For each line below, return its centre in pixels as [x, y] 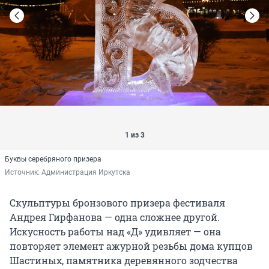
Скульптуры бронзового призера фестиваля [117, 203]
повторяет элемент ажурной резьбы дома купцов [131, 246]
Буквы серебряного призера [53, 159]
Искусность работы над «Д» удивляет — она [115, 232]
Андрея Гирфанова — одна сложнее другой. [115, 217]
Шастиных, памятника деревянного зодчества [124, 261]
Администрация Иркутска [86, 173]
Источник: [23, 173]
